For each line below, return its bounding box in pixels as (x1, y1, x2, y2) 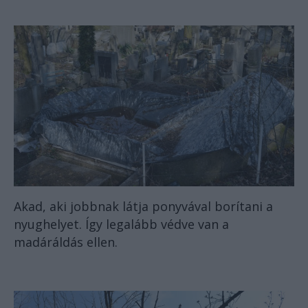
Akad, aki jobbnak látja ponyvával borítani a (14, 198, 273, 215)
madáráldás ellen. (14, 234, 118, 251)
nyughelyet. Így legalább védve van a (14, 216, 229, 233)
